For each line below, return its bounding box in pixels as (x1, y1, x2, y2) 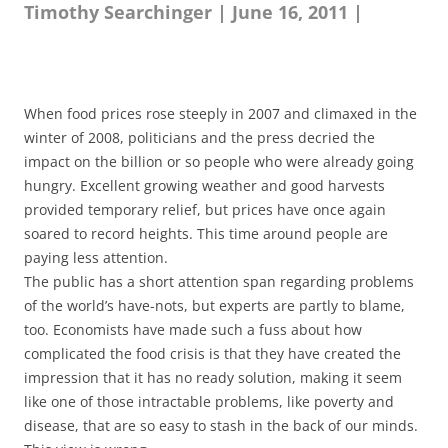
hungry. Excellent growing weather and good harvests (24, 176, 385, 195)
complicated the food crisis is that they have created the (24, 344, 401, 363)
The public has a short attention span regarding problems (24, 272, 414, 291)
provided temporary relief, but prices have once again (24, 200, 386, 219)
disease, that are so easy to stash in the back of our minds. (24, 416, 418, 435)
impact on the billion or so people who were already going (24, 152, 414, 171)
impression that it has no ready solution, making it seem (24, 368, 402, 387)
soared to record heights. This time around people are (24, 224, 388, 243)
